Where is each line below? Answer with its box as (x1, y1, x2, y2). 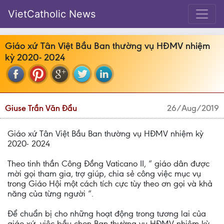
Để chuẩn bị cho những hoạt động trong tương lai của (7, 208, 206, 218)
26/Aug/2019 (167, 103, 219, 113)
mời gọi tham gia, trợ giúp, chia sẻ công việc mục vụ (7, 168, 201, 178)
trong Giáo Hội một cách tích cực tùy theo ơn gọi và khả (7, 178, 212, 188)
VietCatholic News (8, 8, 95, 20)
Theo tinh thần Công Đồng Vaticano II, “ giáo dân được (7, 158, 209, 168)
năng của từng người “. (7, 188, 93, 198)
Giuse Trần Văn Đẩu (5, 103, 77, 113)
